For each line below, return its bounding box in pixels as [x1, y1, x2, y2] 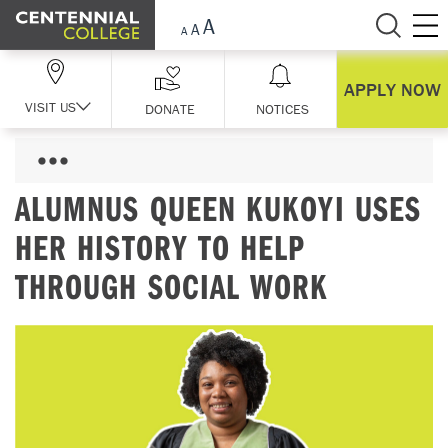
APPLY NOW [343, 77, 441, 101]
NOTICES [256, 100, 310, 118]
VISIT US [25, 97, 77, 116]
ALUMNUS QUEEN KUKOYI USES [15, 185, 421, 230]
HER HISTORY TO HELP [15, 224, 306, 269]
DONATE [145, 100, 196, 118]
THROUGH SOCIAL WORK [15, 263, 329, 308]
